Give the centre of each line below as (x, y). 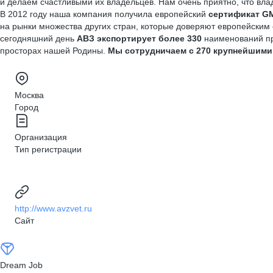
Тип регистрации (48, 149)
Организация (41, 137)
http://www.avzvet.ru (53, 208)
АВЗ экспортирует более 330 (139, 38)
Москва (29, 95)
